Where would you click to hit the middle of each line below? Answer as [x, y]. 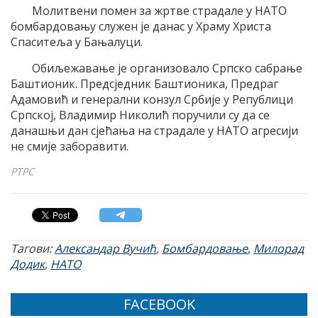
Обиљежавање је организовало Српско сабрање [167, 68]
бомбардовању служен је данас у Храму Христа [141, 27]
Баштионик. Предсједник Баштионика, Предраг [144, 84]
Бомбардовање [205, 249]
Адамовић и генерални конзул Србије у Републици [152, 100]
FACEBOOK [159, 305]
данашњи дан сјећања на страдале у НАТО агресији [154, 131]
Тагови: [33, 249]
